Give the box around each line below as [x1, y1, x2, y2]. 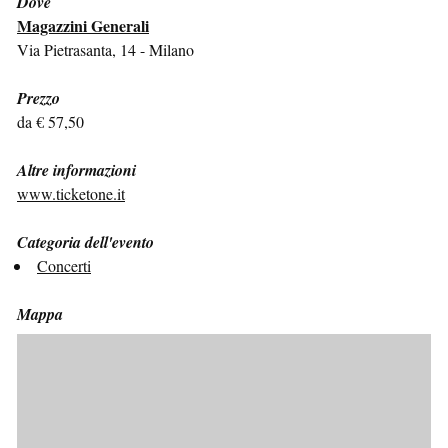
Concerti [37, 254, 91, 276]
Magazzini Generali [17, 13, 149, 37]
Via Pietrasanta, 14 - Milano [17, 38, 194, 60]
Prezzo [17, 86, 60, 109]
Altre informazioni [17, 158, 136, 181]
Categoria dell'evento [17, 230, 154, 253]
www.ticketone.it [17, 182, 125, 204]
